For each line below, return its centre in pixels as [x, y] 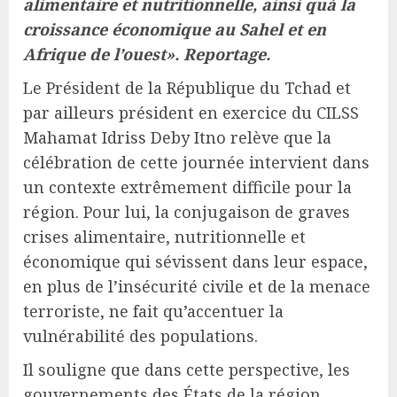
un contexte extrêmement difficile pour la [187, 187]
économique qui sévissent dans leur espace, [195, 262]
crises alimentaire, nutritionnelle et [164, 237]
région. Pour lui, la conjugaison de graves [187, 212]
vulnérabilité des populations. [140, 336]
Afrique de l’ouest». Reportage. [147, 54]
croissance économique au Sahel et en [175, 30]
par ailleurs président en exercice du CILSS [191, 113]
